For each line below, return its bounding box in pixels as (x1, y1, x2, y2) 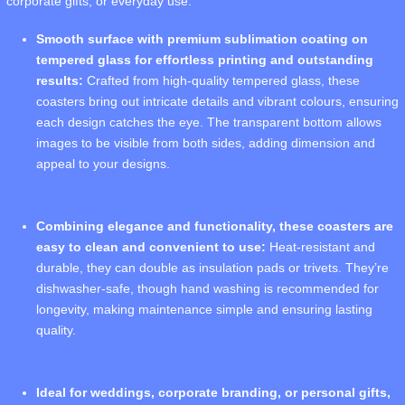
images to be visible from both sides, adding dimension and (36, 136, 375, 151)
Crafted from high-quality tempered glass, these (83, 73, 360, 89)
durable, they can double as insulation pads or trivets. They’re (36, 260, 389, 276)
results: (36, 73, 83, 89)
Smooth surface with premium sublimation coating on (36, 32, 368, 47)
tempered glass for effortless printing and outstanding (36, 52, 373, 68)
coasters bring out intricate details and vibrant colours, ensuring (36, 94, 399, 109)
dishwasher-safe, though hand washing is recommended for (36, 281, 379, 297)
